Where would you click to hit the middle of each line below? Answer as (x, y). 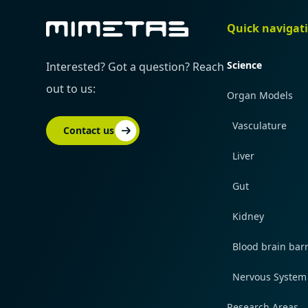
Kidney (248, 217)
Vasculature (259, 126)
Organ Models (260, 96)
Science (244, 65)
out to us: (71, 89)
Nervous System (269, 277)
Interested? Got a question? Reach (135, 67)
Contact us (89, 131)
